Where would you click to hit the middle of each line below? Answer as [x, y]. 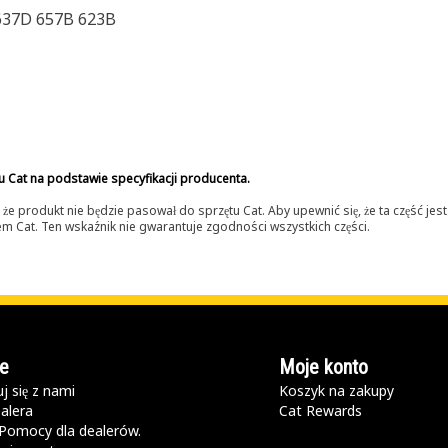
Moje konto [324, 367]
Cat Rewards [321, 410]
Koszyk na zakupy [337, 390]
